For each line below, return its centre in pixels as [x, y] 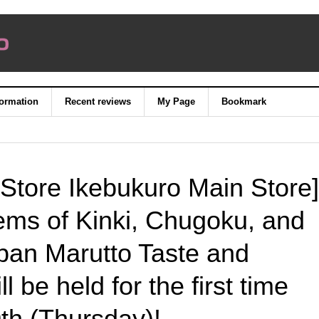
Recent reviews [98, 101]
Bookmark [244, 101]
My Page [177, 101]
